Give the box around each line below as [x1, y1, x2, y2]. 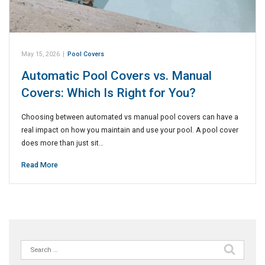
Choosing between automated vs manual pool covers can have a [21, 113, 238, 122]
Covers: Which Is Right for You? [21, 86, 196, 101]
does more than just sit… [21, 139, 104, 148]
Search [20, 241, 47, 251]
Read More [21, 161, 58, 170]
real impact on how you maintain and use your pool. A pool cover [21, 126, 238, 135]
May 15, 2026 [21, 50, 60, 59]
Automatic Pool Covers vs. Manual [21, 69, 212, 83]
